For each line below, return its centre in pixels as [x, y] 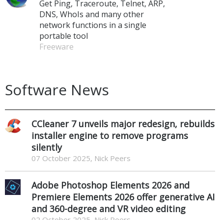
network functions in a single [93, 25]
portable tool [64, 36]
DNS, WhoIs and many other [92, 14]
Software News [57, 89]
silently [47, 147]
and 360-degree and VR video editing [109, 208]
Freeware [56, 46]
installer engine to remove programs [110, 135]
